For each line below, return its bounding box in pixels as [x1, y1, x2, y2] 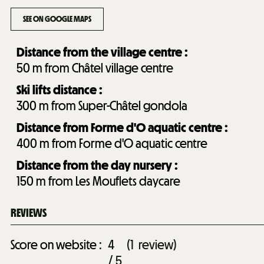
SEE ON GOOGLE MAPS [23, 14, 91, 25]
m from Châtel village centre [32, 60, 173, 76]
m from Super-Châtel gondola [39, 97, 187, 114]
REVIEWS [11, 205, 47, 220]
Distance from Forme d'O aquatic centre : [16, 119, 228, 136]
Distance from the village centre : [16, 44, 188, 60]
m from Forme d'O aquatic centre [39, 135, 207, 151]
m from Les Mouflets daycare [36, 173, 180, 189]
